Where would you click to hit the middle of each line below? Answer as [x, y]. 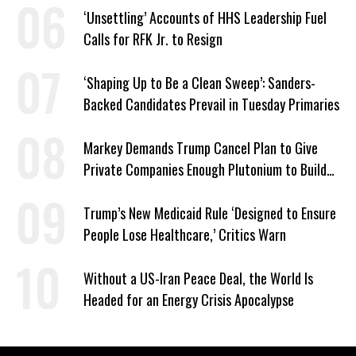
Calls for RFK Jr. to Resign [153, 39]
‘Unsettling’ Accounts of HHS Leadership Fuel [205, 17]
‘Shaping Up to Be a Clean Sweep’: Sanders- [199, 83]
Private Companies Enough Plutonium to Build [205, 169]
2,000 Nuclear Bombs [140, 191]
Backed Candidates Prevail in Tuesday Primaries [211, 104]
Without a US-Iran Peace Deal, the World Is [198, 278]
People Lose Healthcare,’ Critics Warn [185, 234]
